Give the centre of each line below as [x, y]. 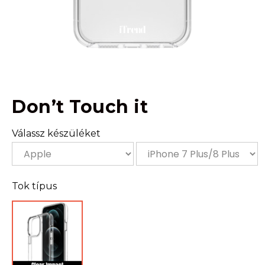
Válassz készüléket [56, 133]
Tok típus [34, 186]
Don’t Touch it [80, 107]
